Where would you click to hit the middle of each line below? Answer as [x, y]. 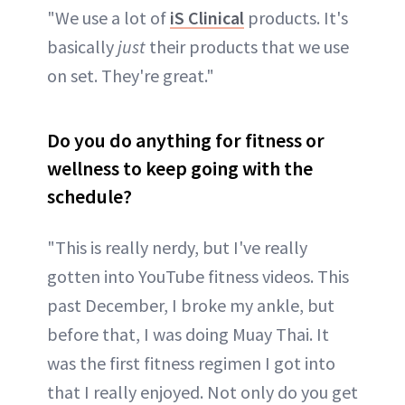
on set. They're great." [131, 75]
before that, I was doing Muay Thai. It [188, 334]
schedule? [89, 196]
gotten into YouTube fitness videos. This [198, 276]
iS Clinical [207, 18]
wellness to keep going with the [180, 168]
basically [82, 47]
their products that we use [247, 47]
